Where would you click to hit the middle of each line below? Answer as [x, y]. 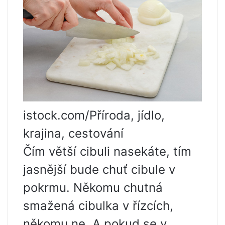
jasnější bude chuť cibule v [99, 170]
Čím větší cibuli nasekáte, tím [107, 152]
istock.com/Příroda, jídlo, [94, 116]
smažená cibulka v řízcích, [98, 206]
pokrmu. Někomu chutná [93, 188]
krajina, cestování [73, 134]
